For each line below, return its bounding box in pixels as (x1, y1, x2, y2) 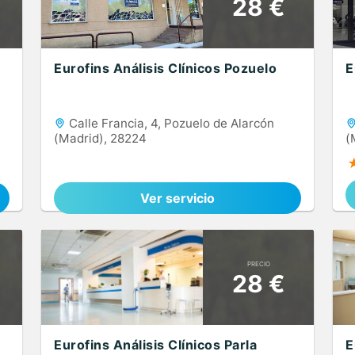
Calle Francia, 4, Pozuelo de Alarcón (66, 116, 274, 131)
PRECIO (246, 259, 270, 268)
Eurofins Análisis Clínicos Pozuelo (54, 60, 277, 76)
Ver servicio (140, 190, 215, 206)
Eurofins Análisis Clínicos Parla (54, 337, 257, 353)
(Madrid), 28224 (54, 131, 147, 146)
